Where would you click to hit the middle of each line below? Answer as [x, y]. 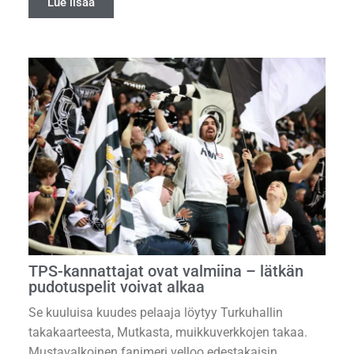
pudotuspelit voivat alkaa [117, 287]
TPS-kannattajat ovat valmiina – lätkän [166, 271]
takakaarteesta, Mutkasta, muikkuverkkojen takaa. [168, 333]
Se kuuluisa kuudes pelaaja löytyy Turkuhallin [156, 313]
